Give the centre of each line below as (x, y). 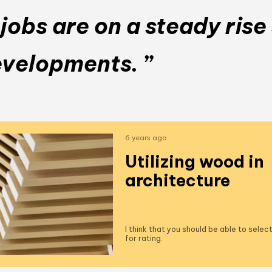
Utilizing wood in (195, 162)
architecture (178, 181)
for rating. (144, 239)
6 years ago (146, 138)
